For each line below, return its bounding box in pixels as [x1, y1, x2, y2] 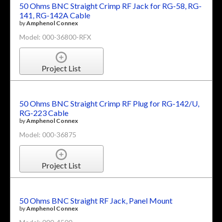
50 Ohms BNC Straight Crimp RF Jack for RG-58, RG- [19, 1, 202, 11]
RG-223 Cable [19, 108, 68, 117]
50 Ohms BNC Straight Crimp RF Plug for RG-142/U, [19, 98, 199, 108]
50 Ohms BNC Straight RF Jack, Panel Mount [19, 196, 172, 206]
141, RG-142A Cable [19, 10, 90, 20]
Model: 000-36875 [19, 130, 76, 139]
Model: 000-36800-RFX [19, 33, 91, 42]
